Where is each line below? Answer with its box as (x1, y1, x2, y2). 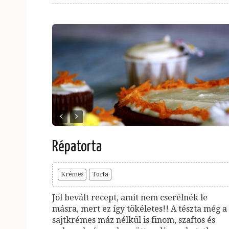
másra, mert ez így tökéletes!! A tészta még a (52, 203, 227, 214)
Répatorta (52, 139, 102, 154)
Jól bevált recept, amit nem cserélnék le (52, 192, 208, 202)
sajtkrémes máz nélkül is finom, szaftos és (52, 215, 215, 225)
